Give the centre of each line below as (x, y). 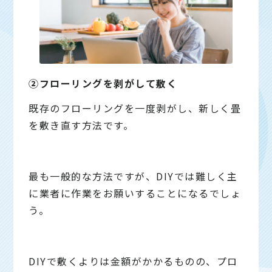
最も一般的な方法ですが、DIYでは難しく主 (133, 176)
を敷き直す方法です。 (81, 125)
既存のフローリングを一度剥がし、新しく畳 (135, 108)
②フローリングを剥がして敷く (103, 83)
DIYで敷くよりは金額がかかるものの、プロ (133, 261)
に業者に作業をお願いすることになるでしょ (135, 193)
